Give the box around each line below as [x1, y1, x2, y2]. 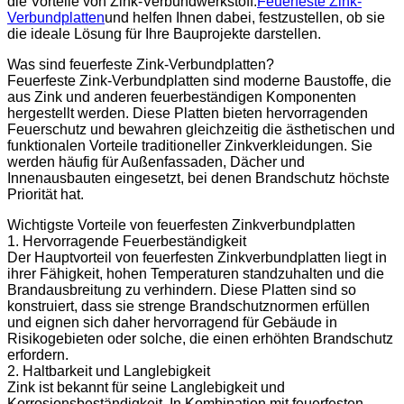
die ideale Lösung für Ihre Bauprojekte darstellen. [7, 25, 321, 41]
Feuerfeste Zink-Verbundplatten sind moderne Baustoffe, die [7, 72, 391, 88]
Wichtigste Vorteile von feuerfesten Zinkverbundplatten [7, 216, 355, 233]
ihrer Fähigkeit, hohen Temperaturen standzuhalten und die [7, 265, 384, 281]
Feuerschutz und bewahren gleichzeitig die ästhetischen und [7, 121, 395, 137]
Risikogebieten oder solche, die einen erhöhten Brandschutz [7, 330, 393, 346]
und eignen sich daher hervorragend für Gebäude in [7, 314, 337, 330]
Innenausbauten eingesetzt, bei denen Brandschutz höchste [7, 170, 390, 186]
